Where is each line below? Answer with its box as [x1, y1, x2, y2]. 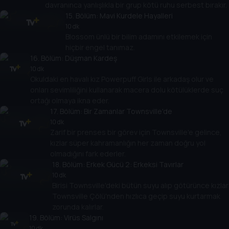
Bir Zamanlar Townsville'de [84, 106, 172, 116]
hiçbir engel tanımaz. [65, 42, 135, 52]
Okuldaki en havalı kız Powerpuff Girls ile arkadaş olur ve [30, 74, 214, 84]
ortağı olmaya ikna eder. [30, 95, 109, 105]
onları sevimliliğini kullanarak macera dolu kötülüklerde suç [30, 84, 223, 95]
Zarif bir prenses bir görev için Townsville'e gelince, [50, 127, 222, 137]
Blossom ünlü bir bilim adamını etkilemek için [65, 31, 213, 41]
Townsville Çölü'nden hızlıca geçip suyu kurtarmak [52, 191, 220, 201]
